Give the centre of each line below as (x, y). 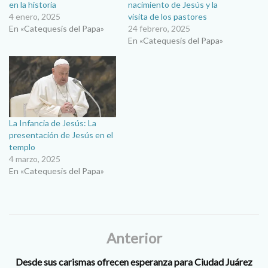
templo (22, 147)
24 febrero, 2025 (159, 28)
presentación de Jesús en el (61, 135)
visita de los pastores (167, 16)
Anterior (134, 238)
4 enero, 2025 (35, 16)
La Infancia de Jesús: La (53, 123)
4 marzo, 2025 (35, 159)
